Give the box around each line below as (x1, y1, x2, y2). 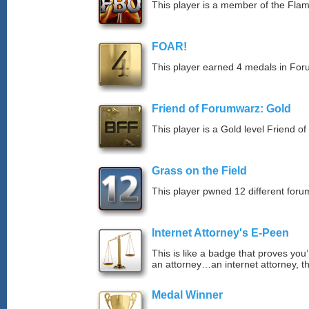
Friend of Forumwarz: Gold (152, 102, 291, 115)
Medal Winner (152, 288, 223, 301)
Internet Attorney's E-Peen (152, 226, 289, 239)
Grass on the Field (152, 164, 247, 177)
